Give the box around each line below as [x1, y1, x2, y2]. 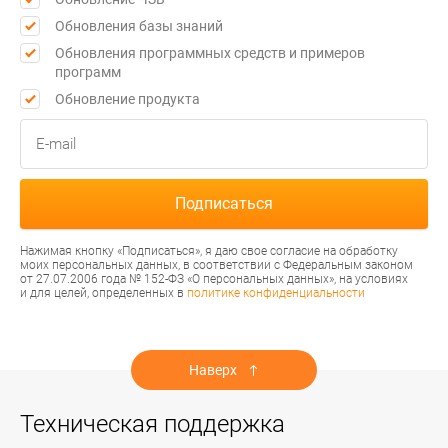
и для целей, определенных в [20, 285, 187, 300]
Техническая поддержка [20, 410, 285, 438]
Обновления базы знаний [55, 17, 223, 34]
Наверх [189, 362, 237, 378]
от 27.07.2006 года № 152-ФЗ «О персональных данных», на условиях [20, 271, 408, 286]
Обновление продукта [55, 90, 200, 107]
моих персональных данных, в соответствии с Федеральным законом [20, 257, 413, 272]
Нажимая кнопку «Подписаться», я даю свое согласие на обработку [20, 243, 398, 258]
